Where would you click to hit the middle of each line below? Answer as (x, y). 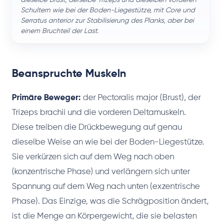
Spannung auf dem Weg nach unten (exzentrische (106, 186)
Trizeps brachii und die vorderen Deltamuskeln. (99, 112)
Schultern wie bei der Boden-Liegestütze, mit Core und (108, 10)
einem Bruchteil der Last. (60, 31)
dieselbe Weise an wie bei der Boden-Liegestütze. (108, 142)
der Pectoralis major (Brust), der (141, 98)
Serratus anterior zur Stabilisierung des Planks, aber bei (107, 20)
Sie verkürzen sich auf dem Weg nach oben (93, 157)
